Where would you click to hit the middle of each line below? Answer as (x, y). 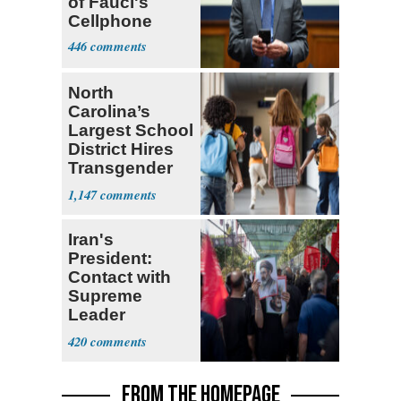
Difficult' (102, 353)
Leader (97, 315)
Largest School (131, 131)
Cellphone (110, 21)
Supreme (105, 296)
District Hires (121, 149)
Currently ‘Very (129, 334)
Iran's (91, 240)
